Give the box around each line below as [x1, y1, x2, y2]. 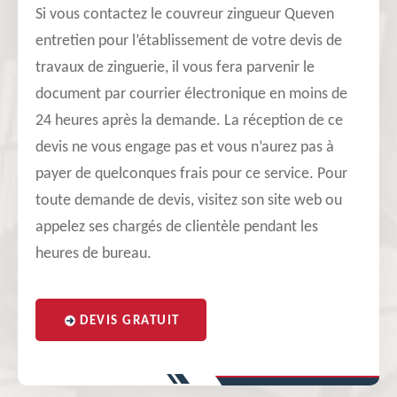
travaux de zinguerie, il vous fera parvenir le [35, 59, 315, 76]
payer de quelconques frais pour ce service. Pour [35, 166, 347, 183]
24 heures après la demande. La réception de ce [35, 113, 343, 129]
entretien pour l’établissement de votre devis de [35, 33, 342, 50]
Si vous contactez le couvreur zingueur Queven [35, 6, 334, 23]
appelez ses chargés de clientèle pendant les [35, 219, 318, 236]
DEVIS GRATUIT [80, 315, 180, 328]
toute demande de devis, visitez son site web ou [35, 192, 342, 209]
